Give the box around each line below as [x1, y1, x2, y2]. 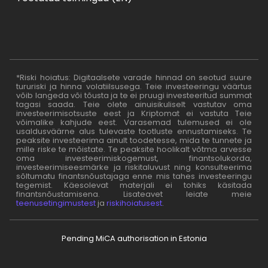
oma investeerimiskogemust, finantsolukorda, [16, 152, 252, 164]
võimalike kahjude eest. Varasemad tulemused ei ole [16, 116, 252, 128]
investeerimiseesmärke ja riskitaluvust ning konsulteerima [16, 161, 252, 173]
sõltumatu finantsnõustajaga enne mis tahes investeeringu [16, 170, 252, 182]
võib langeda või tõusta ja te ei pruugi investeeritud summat [16, 89, 252, 101]
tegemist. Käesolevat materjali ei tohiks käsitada [16, 179, 252, 191]
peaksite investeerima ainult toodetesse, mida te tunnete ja [16, 134, 252, 146]
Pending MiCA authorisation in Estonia [61, 232, 207, 244]
